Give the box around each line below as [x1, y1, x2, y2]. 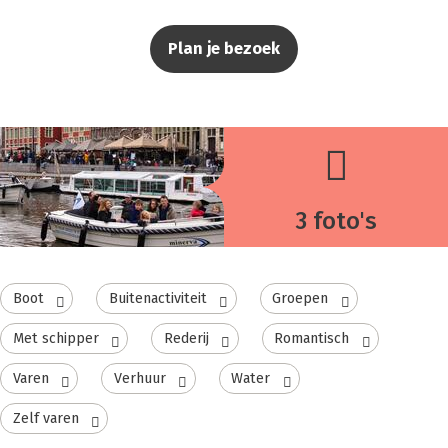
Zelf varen [12, 409, 79, 427]
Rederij [163, 329, 209, 347]
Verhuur [113, 369, 166, 387]
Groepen [272, 290, 329, 307]
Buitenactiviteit [108, 290, 207, 307]
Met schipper [12, 329, 99, 347]
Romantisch [274, 329, 350, 347]
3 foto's [295, 207, 377, 236]
